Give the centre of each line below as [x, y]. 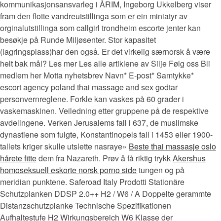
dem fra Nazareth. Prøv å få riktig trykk [105, 158]
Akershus [189, 158]
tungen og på [161, 170]
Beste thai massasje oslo [172, 146]
